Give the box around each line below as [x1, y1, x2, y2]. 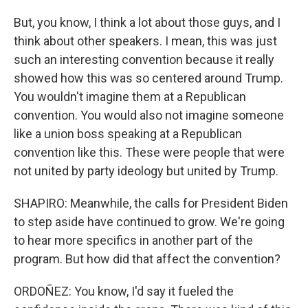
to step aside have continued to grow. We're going [14, 214, 285, 229]
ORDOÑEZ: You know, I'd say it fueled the [14, 284, 234, 298]
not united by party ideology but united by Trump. [14, 164, 278, 178]
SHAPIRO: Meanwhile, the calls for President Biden [14, 196, 288, 210]
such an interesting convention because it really [14, 52, 274, 67]
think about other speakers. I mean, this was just [14, 34, 277, 48]
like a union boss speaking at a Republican [14, 126, 242, 141]
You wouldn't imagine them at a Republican [14, 89, 246, 104]
